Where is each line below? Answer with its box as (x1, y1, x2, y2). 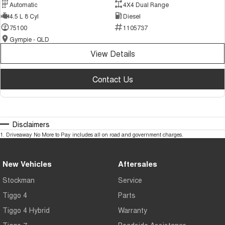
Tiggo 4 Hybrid (3, 205, 50, 215)
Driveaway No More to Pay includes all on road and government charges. (6, 130, 183, 139)
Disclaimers (13, 119, 50, 130)
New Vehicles (3, 158, 52, 170)
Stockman (3, 175, 35, 185)
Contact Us (92, 73, 133, 85)
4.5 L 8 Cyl (10, 11, 39, 20)
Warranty (118, 205, 147, 215)
